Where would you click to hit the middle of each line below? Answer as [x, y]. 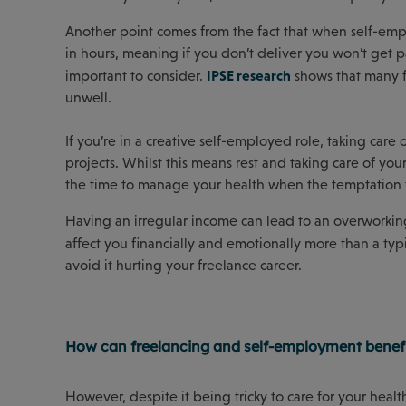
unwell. [88, 97]
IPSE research [249, 75]
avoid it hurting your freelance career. [184, 265]
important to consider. [136, 75]
